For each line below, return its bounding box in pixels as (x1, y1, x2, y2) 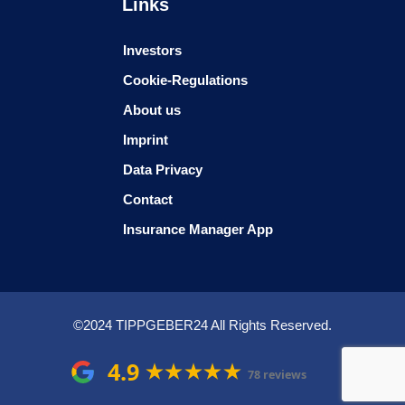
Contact (123, 191, 173, 207)
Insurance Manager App (123, 221, 273, 237)
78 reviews (247, 366, 306, 382)
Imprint (123, 131, 168, 147)
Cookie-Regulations (123, 71, 248, 88)
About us (123, 101, 181, 118)
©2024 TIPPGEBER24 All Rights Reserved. (73, 316, 332, 333)
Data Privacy (123, 161, 202, 177)
